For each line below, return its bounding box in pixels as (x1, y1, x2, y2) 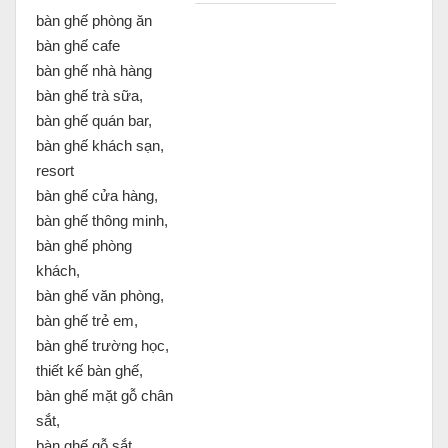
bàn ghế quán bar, (36, 112, 152, 130)
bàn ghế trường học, (36, 337, 169, 355)
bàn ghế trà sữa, (36, 87, 143, 105)
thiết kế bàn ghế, (36, 362, 143, 380)
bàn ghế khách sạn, (36, 137, 164, 155)
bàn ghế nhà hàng (36, 62, 152, 80)
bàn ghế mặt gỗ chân (36, 387, 173, 405)
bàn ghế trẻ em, (36, 312, 138, 330)
